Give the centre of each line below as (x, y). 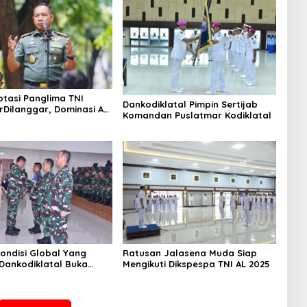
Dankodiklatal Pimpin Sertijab (190, 105)
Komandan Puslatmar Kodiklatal (197, 115)
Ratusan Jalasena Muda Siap (189, 253)
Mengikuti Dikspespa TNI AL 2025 (196, 264)
